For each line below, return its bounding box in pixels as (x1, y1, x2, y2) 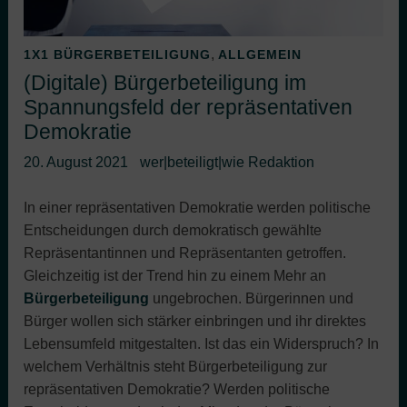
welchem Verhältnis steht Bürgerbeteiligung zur (24, 359, 328, 375)
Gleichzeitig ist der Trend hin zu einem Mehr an (24, 268, 327, 284)
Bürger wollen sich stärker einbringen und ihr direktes (24, 313, 367, 330)
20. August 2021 (24, 154, 129, 170)
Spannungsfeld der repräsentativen (24, 95, 353, 120)
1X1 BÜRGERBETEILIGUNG (24, 46, 212, 62)
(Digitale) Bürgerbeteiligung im (24, 71, 307, 95)
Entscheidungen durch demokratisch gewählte (24, 223, 323, 239)
